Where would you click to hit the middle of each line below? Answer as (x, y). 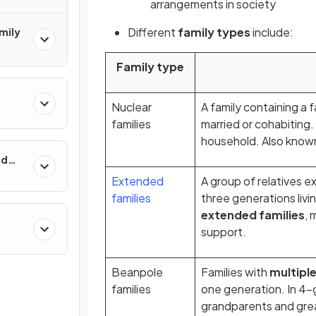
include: (272, 32)
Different (153, 32)
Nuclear (132, 107)
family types (214, 32)
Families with (235, 272)
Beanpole (137, 272)
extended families (253, 215)
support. (224, 232)
